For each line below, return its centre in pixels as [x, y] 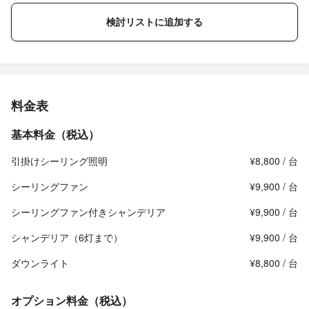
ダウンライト [40, 263]
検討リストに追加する [154, 22]
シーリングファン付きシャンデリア [88, 212]
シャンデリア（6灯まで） [67, 237]
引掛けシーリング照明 [59, 161]
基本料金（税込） [55, 134]
